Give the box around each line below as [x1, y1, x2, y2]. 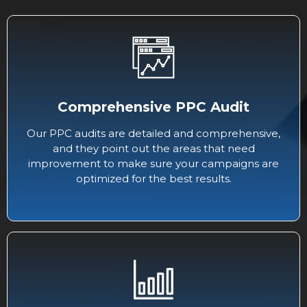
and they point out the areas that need [52, 142, 255, 156]
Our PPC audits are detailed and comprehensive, [27, 127, 280, 140]
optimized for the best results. [75, 172, 232, 186]
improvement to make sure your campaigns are [28, 157, 279, 171]
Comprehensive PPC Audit [58, 99, 249, 116]
